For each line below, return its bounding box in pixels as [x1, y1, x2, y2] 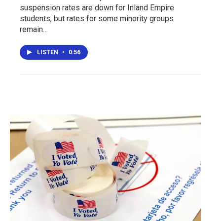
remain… [20, 25, 48, 34]
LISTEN [37, 49, 60, 56]
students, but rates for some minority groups [20, 14, 174, 23]
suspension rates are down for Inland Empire [20, 3, 174, 12]
